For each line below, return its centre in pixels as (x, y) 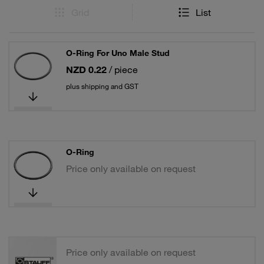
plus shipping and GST (102, 86)
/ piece (123, 70)
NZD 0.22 (86, 70)
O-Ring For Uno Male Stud (118, 53)
